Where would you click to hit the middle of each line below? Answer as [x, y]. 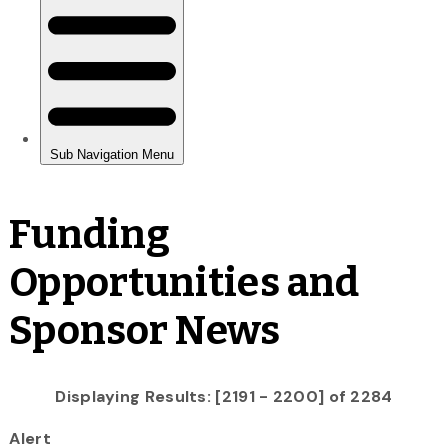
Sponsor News [145, 330]
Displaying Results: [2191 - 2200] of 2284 [224, 396]
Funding [90, 234]
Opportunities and [184, 282]
